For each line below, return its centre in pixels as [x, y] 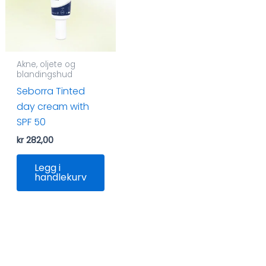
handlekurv [60, 178]
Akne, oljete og [46, 65]
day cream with [53, 107]
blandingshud [44, 75]
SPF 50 [31, 122]
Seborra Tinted [50, 91]
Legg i [47, 168]
